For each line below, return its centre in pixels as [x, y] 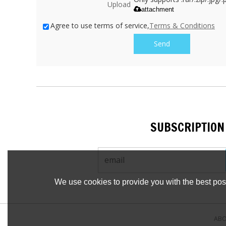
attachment [157, 9]
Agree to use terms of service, [100, 25]
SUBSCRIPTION [187, 127]
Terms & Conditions [182, 25]
